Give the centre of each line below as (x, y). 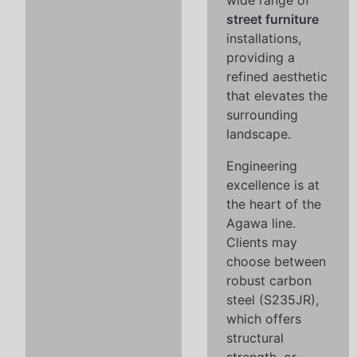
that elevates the (277, 96)
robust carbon (269, 280)
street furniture (273, 19)
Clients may (262, 242)
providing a (261, 57)
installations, (264, 38)
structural (255, 338)
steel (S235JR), (273, 300)
